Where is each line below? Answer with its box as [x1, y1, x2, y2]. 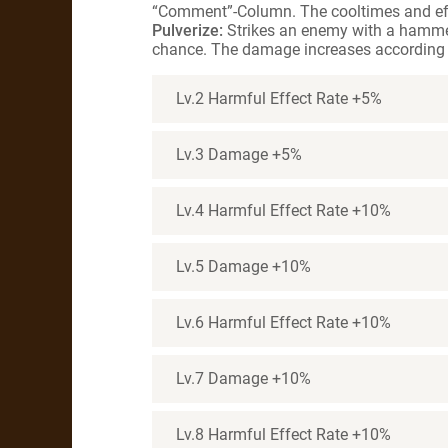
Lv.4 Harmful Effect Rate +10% [176, 201, 391, 220]
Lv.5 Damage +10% [176, 257, 311, 276]
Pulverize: [152, 21, 223, 40]
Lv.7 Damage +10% [176, 369, 311, 388]
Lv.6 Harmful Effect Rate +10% [176, 313, 391, 332]
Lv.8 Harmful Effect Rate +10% [176, 425, 391, 444]
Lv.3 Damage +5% [176, 145, 302, 164]
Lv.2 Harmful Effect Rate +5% [176, 89, 382, 108]
